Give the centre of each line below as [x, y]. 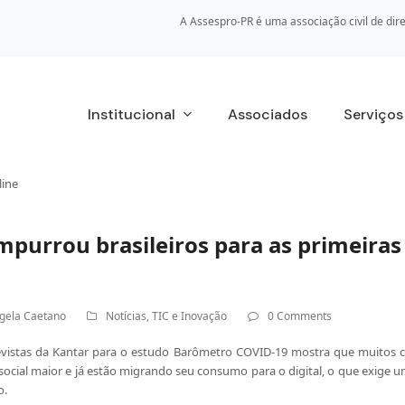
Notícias [126, 316]
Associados [267, 114]
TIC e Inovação [189, 316]
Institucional [133, 114]
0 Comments [299, 316]
